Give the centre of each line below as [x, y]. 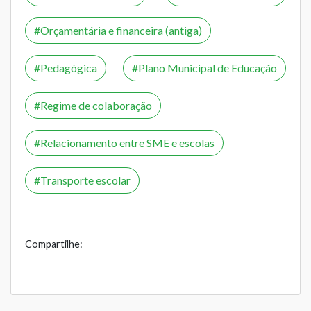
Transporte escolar [85, 180]
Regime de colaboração [96, 105]
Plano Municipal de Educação [208, 67]
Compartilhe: [54, 244]
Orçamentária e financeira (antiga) [121, 30]
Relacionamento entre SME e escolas [127, 142]
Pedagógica [69, 67]
